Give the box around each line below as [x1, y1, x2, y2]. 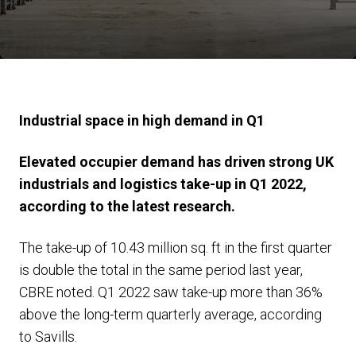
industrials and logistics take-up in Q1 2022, [19, 176, 307, 192]
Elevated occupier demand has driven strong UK [19, 153, 334, 170]
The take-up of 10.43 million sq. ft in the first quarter [19, 239, 332, 256]
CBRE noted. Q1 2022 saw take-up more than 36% [19, 284, 323, 300]
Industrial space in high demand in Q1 [19, 112, 265, 129]
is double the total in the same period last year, [19, 261, 303, 278]
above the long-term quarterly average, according [19, 306, 322, 323]
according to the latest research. [19, 198, 235, 215]
